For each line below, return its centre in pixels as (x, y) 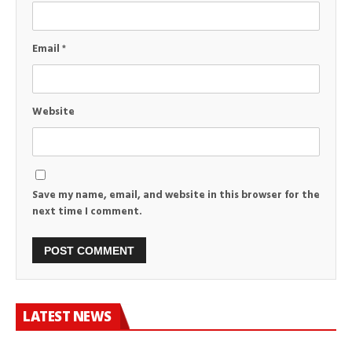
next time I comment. (87, 212)
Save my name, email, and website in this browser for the (176, 196)
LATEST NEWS (67, 317)
